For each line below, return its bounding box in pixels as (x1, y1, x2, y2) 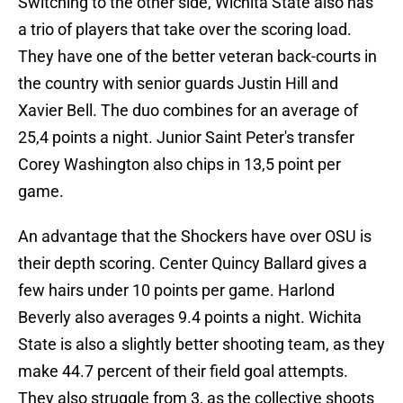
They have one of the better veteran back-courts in (18, 47, 377, 67)
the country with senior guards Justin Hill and (18, 74, 338, 94)
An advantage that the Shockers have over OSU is (18, 227, 372, 246)
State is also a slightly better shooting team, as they (18, 335, 385, 354)
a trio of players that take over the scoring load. (18, 20, 352, 40)
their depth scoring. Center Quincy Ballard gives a (18, 254, 367, 273)
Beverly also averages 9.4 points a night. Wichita (18, 308, 362, 327)
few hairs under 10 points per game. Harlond (18, 281, 335, 300)
